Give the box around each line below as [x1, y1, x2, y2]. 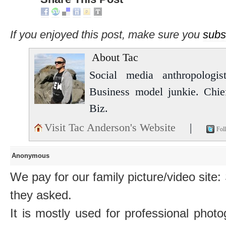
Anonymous [12, 152, 49, 160]
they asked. [10, 188, 72, 202]
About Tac [92, 51, 139, 64]
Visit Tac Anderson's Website [44, 121, 179, 134]
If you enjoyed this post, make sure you [10, 28, 203, 41]
